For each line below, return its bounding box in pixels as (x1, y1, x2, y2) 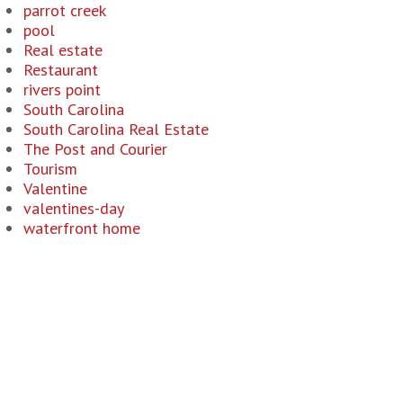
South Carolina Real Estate (23, 119, 209, 139)
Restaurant (23, 59, 98, 80)
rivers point (23, 79, 101, 100)
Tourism (23, 158, 77, 179)
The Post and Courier (23, 139, 167, 159)
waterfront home (23, 218, 140, 238)
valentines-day (23, 198, 124, 219)
